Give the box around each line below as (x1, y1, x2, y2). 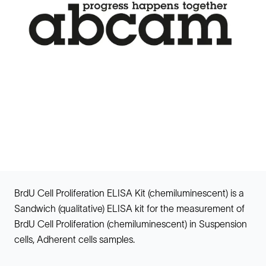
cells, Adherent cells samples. (14, 234, 135, 245)
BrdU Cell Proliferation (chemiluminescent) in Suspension (14, 218, 247, 229)
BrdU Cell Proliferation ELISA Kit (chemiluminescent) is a (14, 188, 244, 198)
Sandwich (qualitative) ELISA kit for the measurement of (14, 203, 245, 214)
